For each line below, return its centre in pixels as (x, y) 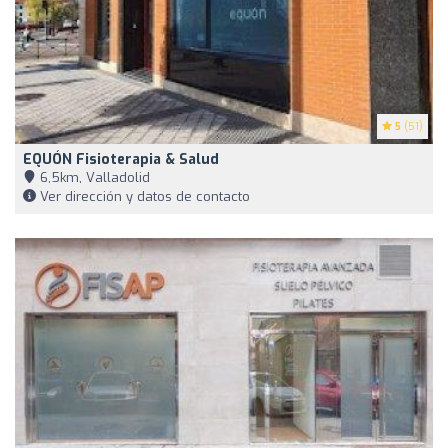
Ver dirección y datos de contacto (143, 196)
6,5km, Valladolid (93, 177)
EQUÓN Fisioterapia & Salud (121, 159)
